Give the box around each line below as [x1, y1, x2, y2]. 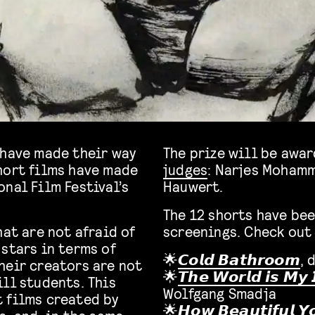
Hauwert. [163, 177, 224, 195]
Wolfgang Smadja [163, 284, 276, 302]
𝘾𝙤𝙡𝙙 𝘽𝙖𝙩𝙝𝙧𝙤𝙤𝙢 [178, 250, 300, 269]
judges [163, 160, 208, 179]
